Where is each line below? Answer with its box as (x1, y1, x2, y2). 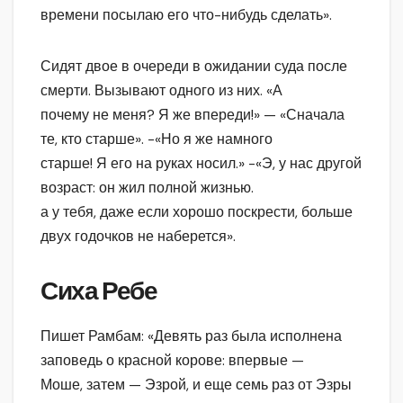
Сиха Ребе (40, 275, 157, 307)
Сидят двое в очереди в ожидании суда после (40, 56, 347, 76)
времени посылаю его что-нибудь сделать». (40, 4, 332, 24)
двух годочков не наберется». (40, 226, 236, 246)
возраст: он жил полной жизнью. (40, 177, 254, 197)
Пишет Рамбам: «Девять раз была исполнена (40, 326, 342, 345)
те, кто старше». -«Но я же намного (40, 129, 273, 148)
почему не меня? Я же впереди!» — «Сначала (40, 104, 345, 124)
